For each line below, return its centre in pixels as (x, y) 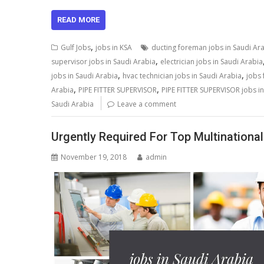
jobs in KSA (114, 47)
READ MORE (78, 20)
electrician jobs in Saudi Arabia (212, 62)
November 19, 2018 (94, 157)
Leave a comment (147, 104)
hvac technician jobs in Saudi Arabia (182, 76)
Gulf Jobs (76, 47)
